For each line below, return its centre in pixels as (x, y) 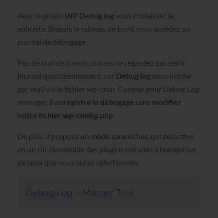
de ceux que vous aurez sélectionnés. (78, 163)
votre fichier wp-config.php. (66, 115)
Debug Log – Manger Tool (80, 193)
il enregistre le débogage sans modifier (115, 102)
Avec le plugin (41, 16)
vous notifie (171, 76)
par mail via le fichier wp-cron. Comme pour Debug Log (108, 89)
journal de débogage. (52, 42)
